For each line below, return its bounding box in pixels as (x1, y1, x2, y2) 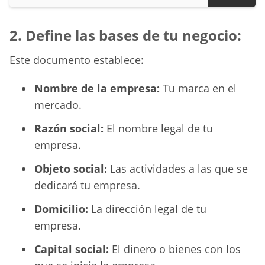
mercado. (34, 98, 82, 112)
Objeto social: (34, 161, 107, 176)
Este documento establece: (9, 53, 144, 67)
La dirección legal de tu (88, 202, 206, 216)
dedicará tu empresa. (34, 178, 140, 193)
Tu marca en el (160, 81, 237, 96)
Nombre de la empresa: (34, 81, 160, 96)
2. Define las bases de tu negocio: (9, 25, 241, 46)
